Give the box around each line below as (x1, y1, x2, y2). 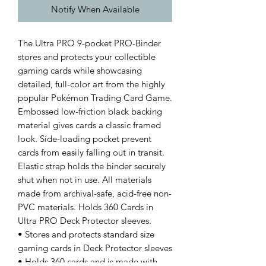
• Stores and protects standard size (18, 229, 154, 240)
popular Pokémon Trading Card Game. (18, 92, 172, 104)
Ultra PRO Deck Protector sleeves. (18, 215, 151, 227)
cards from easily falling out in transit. (18, 147, 164, 159)
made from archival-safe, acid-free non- (18, 188, 172, 199)
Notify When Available (50, 4, 140, 15)
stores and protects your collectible (18, 51, 156, 63)
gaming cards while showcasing (18, 65, 142, 77)
